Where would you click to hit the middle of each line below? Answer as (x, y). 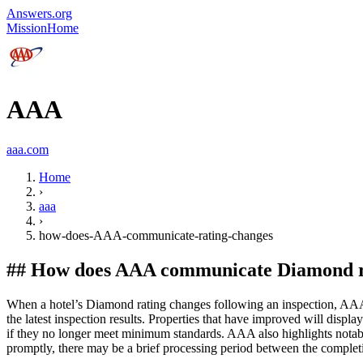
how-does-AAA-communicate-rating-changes (156, 235)
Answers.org (39, 13)
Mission (27, 28)
